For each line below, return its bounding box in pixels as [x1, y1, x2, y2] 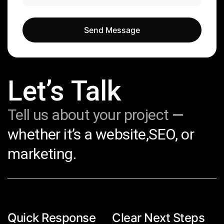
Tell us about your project [7, 106, 172, 123]
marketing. [7, 145, 76, 162]
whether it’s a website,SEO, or [7, 125, 194, 143]
